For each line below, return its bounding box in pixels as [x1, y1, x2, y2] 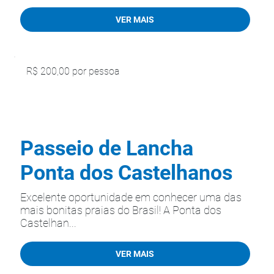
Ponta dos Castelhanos [20, 160, 232, 185]
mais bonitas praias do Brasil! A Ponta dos [20, 204, 221, 217]
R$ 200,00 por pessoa [26, 65, 119, 78]
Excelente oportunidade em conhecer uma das [20, 191, 242, 204]
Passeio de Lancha [20, 136, 193, 160]
